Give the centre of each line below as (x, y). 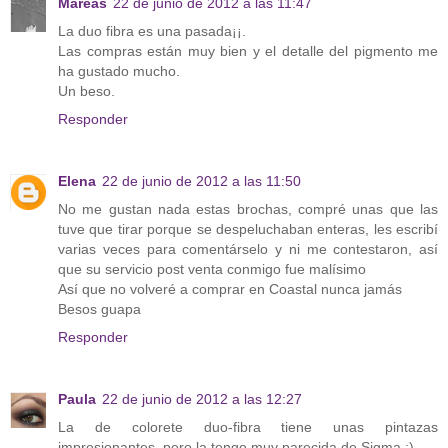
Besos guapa (99, 308)
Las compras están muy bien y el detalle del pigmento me (248, 51)
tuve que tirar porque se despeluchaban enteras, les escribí (248, 228)
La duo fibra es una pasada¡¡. (152, 31)
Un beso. (86, 91)
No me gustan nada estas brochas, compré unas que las (248, 208)
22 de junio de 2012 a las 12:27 (202, 398)
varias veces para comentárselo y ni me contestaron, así (248, 248)
